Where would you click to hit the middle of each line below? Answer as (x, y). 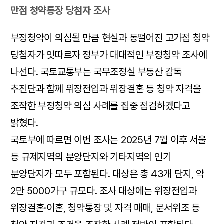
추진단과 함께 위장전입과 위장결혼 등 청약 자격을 (106, 89)
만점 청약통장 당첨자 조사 (60, 11)
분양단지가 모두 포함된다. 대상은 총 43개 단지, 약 (107, 174)
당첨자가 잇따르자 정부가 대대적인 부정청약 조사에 (109, 55)
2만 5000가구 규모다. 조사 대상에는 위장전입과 (104, 191)
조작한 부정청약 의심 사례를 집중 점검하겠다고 (101, 106)
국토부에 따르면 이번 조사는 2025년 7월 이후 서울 (108, 140)
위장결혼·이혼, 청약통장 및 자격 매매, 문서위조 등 (105, 208)
